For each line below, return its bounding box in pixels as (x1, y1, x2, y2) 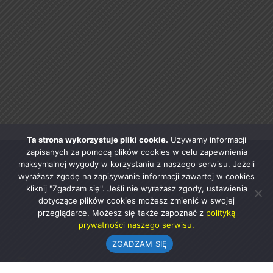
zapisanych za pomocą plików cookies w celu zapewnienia (26, 147, 247, 157)
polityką (206, 208, 235, 218)
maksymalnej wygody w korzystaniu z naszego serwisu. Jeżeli (18, 159, 255, 169)
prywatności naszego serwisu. (79, 220, 194, 230)
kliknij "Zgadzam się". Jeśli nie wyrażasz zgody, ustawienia (26, 183, 247, 193)
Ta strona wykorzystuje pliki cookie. (27, 135, 168, 144)
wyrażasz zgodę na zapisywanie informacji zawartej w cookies (18, 171, 255, 181)
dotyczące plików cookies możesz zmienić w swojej (38, 196, 235, 205)
